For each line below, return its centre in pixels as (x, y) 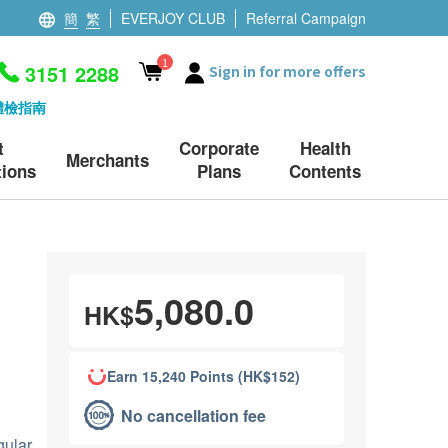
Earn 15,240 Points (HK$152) (204, 376)
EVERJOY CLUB (173, 17)
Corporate (219, 147)
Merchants (107, 159)
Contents (325, 170)
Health (325, 147)
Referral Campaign (306, 17)
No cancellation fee (194, 415)
